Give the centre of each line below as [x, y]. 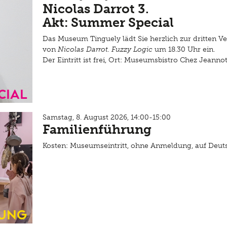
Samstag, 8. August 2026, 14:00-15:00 [107, 117]
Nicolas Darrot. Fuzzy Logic [106, 49]
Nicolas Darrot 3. [96, 9]
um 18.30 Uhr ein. [185, 49]
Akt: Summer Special [108, 23]
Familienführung [97, 129]
